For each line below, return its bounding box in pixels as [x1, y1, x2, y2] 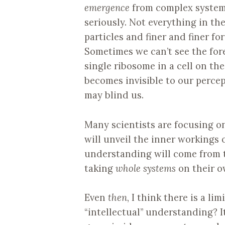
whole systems [116, 162, 176, 174]
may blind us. [84, 89, 144, 101]
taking [84, 162, 116, 174]
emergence [84, 2, 130, 14]
